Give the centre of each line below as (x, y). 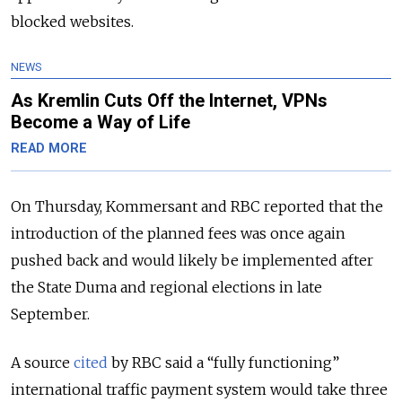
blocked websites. (72, 21)
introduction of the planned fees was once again (178, 233)
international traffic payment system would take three (199, 389)
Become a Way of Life (100, 122)
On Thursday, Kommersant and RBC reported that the (197, 206)
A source (42, 362)
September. (50, 314)
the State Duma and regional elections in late (166, 287)
